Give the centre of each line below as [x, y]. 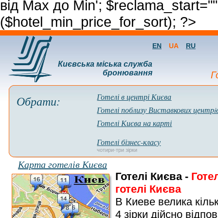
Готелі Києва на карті [135, 123]
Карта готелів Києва [63, 164]
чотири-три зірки [117, 150]
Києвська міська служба [105, 64]
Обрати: [39, 101]
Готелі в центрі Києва [134, 97]
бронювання [127, 73]
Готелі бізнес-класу [129, 142]
